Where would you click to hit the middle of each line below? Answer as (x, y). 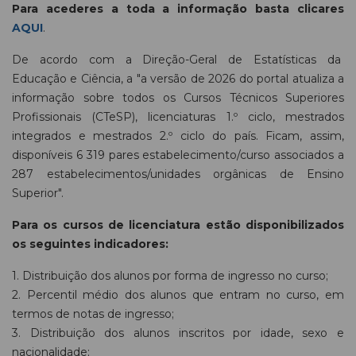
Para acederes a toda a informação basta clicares (178, 9)
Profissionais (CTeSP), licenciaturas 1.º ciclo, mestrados (178, 117)
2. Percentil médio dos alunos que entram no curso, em (178, 295)
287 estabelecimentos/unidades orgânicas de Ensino (178, 174)
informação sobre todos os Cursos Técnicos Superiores (178, 98)
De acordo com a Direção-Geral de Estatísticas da (178, 60)
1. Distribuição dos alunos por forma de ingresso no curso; (170, 276)
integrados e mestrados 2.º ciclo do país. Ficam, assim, (178, 136)
